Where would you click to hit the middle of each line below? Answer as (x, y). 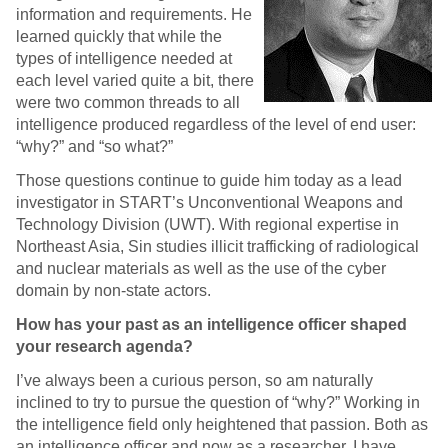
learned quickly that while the (119, 37)
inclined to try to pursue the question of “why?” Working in (218, 403)
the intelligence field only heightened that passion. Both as (222, 425)
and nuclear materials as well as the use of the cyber (201, 269)
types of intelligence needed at (124, 59)
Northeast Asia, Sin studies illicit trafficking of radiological (217, 247)
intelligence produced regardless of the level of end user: (216, 125)
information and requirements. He (134, 15)
